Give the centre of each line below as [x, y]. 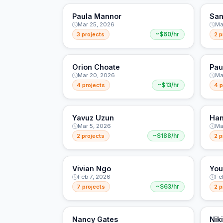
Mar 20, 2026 [96, 75]
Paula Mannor [97, 16]
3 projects [91, 34]
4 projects [91, 85]
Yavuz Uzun [93, 118]
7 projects [91, 186]
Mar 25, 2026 [96, 25]
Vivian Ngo [91, 169]
